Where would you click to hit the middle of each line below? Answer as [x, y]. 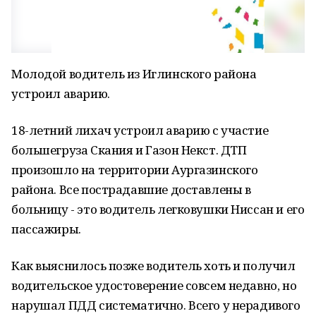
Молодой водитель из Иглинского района [134, 74]
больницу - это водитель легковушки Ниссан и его [158, 209]
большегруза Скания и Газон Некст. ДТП [129, 150]
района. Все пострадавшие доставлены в [131, 189]
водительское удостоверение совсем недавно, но [154, 285]
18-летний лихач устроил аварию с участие [140, 130]
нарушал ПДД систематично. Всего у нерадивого [156, 305]
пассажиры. [46, 229]
